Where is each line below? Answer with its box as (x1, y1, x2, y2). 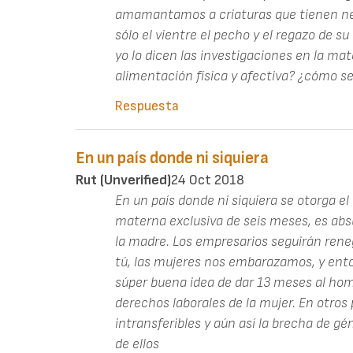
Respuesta (115, 98, 179, 115)
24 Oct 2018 (171, 172, 244, 189)
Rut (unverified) (76, 172, 171, 189)
